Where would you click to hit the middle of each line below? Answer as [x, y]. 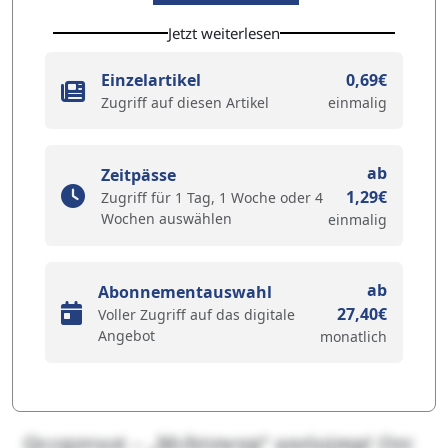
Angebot [126, 335]
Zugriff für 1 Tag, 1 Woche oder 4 [212, 197]
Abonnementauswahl [185, 291]
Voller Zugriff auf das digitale [196, 314]
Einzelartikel [151, 80]
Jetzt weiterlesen [224, 33]
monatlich [353, 336]
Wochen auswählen [166, 218]
